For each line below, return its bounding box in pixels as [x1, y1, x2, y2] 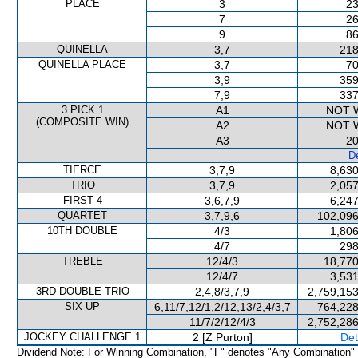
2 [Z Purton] [192, 331, 253, 344]
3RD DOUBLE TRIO [35, 285, 129, 297]
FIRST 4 [62, 194, 102, 206]
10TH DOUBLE [47, 225, 117, 237]
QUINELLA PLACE [38, 58, 126, 70]
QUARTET [58, 209, 107, 221]
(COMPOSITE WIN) [36, 116, 129, 128]
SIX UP [65, 300, 100, 312]
